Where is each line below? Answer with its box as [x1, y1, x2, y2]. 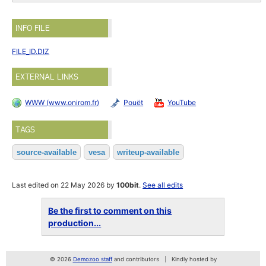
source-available [16, 147, 77, 157]
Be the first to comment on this [48, 205, 172, 216]
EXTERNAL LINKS [15, 72, 79, 83]
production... [48, 218, 102, 228]
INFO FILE [15, 23, 50, 33]
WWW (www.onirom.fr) [25, 97, 100, 107]
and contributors [112, 256, 159, 262]
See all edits [142, 180, 183, 189]
